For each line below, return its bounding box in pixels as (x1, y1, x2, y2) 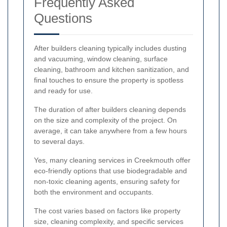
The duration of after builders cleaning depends (34, 105, 186, 114)
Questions (34, 11, 92, 26)
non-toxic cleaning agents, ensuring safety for (34, 177, 180, 186)
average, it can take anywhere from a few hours (34, 127, 187, 135)
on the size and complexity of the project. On (34, 116, 177, 125)
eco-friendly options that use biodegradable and (34, 167, 187, 175)
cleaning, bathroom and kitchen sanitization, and (34, 65, 189, 74)
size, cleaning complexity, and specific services (34, 217, 183, 226)
